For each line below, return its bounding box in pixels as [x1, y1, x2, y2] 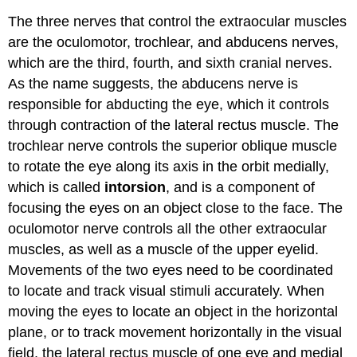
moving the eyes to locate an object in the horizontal [8, 303, 339, 320]
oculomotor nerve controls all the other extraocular [8, 220, 328, 237]
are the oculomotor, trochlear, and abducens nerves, [8, 33, 339, 50]
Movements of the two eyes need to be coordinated [8, 261, 334, 278]
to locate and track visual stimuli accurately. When [8, 282, 325, 299]
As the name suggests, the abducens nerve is [8, 75, 299, 92]
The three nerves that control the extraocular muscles [8, 13, 347, 29]
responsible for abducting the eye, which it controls [8, 96, 330, 112]
